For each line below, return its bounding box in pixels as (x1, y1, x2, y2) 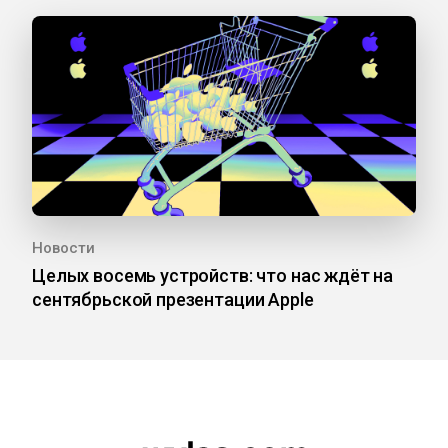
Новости (32, 239, 95, 257)
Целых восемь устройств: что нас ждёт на (32, 265, 394, 286)
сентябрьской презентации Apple (32, 289, 314, 310)
